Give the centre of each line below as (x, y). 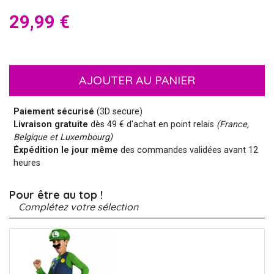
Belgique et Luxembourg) (63, 137)
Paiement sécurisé (54, 111)
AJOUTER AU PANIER (137, 80)
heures (27, 163)
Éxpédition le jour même (66, 150)
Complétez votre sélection (78, 206)
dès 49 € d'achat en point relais (153, 124)
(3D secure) (119, 111)
